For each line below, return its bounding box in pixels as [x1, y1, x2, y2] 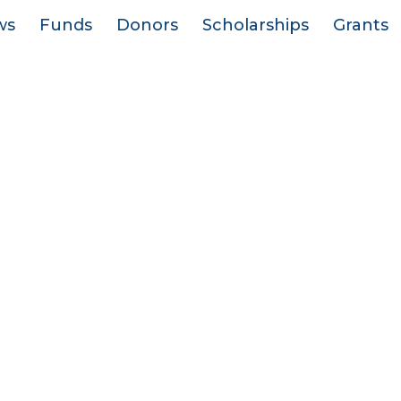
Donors [115, 15, 178, 35]
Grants [332, 15, 388, 35]
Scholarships [201, 15, 309, 35]
